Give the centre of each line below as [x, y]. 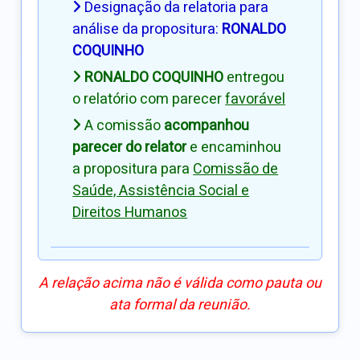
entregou [254, 78]
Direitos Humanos [130, 213]
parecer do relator [130, 148]
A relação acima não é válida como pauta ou [180, 284]
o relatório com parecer [149, 100]
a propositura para [133, 170]
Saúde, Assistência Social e [161, 191]
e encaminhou [234, 148]
